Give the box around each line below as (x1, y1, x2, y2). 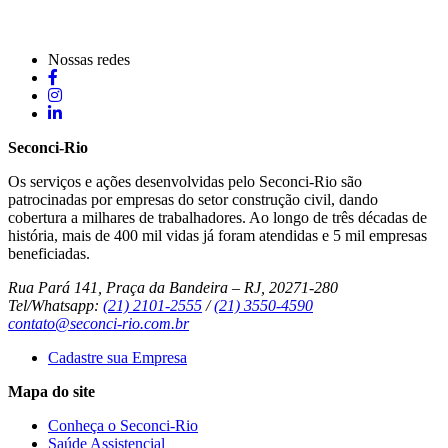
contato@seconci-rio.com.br (8, 315, 189, 333)
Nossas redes (48, 51, 130, 69)
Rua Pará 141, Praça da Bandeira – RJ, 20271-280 (8, 279, 338, 297)
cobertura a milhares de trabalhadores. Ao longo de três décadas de (8, 209, 427, 227)
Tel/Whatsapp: (8, 297, 103, 315)
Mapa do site (8, 383, 95, 401)
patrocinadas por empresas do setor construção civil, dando (8, 191, 378, 209)
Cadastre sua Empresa (48, 349, 187, 367)
